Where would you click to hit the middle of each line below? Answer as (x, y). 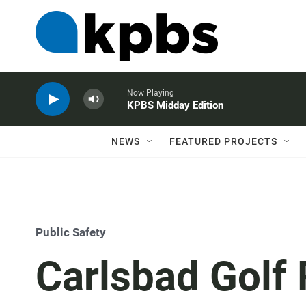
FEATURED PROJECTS (223, 141)
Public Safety (71, 232)
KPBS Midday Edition (175, 105)
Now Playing (151, 93)
